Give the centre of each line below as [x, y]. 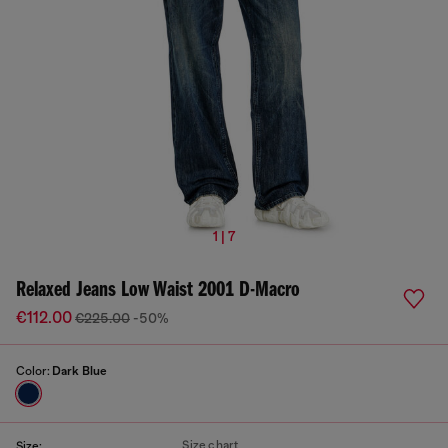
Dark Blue [79, 371]
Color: [34, 371]
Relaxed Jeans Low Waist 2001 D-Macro [158, 290]
